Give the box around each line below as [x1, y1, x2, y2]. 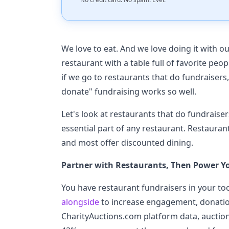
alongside [61, 196, 99, 208]
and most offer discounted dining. [61, 137, 193, 148]
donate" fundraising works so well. [61, 86, 196, 97]
